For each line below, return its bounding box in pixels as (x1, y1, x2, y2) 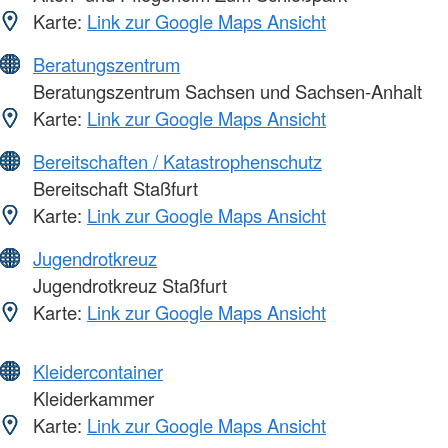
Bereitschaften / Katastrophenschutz (33, 148, 322, 175)
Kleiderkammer (28, 385, 154, 412)
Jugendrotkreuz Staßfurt (28, 272, 227, 299)
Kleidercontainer (33, 358, 163, 385)
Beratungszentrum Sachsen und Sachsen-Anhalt (28, 78, 422, 105)
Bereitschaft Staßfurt (28, 175, 198, 202)
